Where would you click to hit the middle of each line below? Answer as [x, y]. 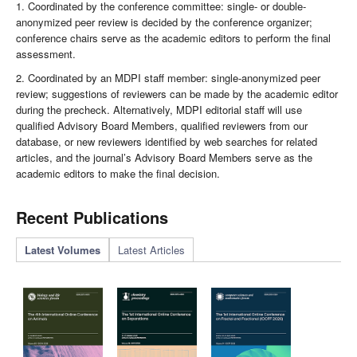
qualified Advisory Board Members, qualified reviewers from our [162, 126]
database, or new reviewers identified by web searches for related [167, 141]
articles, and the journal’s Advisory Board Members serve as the [164, 157]
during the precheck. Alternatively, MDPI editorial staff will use [159, 110]
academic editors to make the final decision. [118, 173]
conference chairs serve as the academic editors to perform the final [173, 38]
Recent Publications [92, 217]
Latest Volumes [63, 250]
